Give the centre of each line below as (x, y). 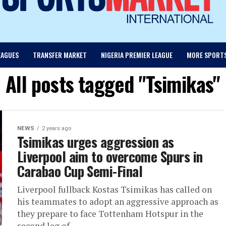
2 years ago (56, 129)
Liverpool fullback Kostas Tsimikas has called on (115, 190)
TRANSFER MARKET (60, 55)
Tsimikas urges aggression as (96, 142)
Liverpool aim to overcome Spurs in (110, 157)
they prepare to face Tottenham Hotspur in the (110, 214)
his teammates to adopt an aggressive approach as (118, 202)
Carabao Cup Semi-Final (80, 171)
